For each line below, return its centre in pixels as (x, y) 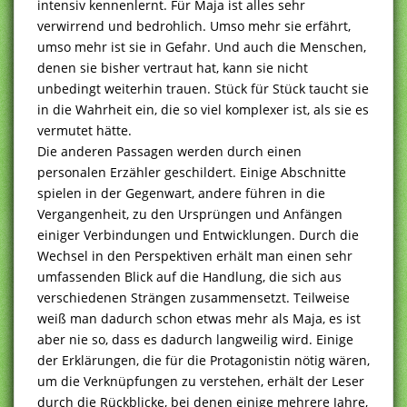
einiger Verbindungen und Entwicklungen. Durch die (198, 234)
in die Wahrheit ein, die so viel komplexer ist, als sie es (203, 109)
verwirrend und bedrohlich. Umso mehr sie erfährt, (194, 25)
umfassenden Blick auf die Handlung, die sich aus (189, 276)
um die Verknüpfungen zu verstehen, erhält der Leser (201, 381)
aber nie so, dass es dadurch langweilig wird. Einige (195, 339)
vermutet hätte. (84, 130)
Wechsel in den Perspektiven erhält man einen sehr (195, 255)
